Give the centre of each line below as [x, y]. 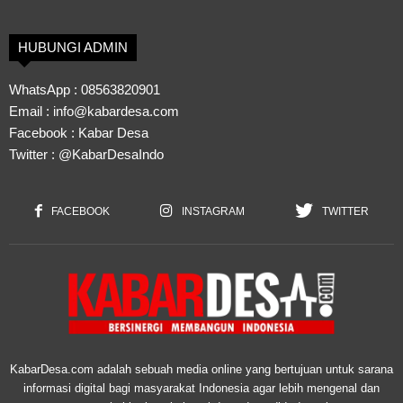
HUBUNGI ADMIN [73, 47]
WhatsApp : [45, 89]
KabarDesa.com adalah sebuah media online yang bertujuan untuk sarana [201, 369]
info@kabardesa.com [116, 111]
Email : [31, 111]
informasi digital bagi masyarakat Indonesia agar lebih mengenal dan [201, 388]
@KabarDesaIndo [111, 154]
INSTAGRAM [213, 211]
